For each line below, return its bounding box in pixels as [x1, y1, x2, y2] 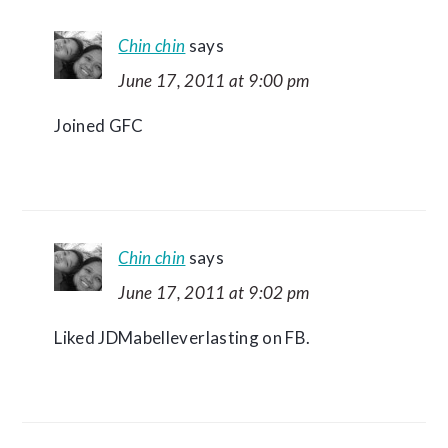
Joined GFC [54, 115, 144, 136]
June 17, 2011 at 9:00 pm [118, 70, 310, 91]
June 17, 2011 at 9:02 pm [118, 282, 310, 303]
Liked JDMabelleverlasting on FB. [54, 327, 311, 348]
